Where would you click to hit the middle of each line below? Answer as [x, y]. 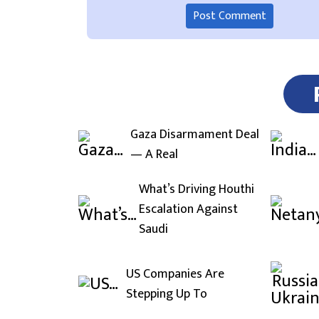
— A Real [154, 154]
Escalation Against [188, 209]
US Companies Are [175, 274]
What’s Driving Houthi [197, 189]
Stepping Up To [166, 294]
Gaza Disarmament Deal [195, 134]
